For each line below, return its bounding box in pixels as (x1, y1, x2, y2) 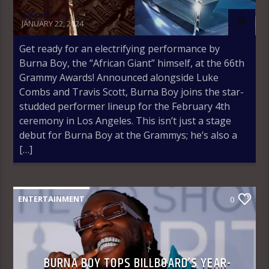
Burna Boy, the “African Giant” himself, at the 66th (19, 56, 245, 70)
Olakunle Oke (22, 9, 72, 20)
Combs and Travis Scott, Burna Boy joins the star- (19, 85, 244, 98)
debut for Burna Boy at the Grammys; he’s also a (19, 128, 238, 142)
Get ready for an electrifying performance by (19, 41, 220, 55)
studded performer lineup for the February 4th (19, 99, 231, 113)
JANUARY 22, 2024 (22, 17, 84, 29)
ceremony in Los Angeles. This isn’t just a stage (19, 113, 232, 127)
